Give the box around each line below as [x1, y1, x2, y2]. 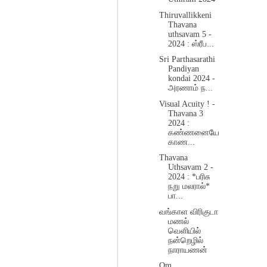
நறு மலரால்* [167, 182, 210, 191]
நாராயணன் [167, 245, 207, 254]
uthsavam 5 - [167, 29, 212, 39]
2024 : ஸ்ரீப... [167, 39, 214, 48]
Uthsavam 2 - [167, 163, 213, 172]
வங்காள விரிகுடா [159, 207, 218, 216]
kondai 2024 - [167, 74, 215, 83]
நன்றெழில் [167, 235, 203, 245]
